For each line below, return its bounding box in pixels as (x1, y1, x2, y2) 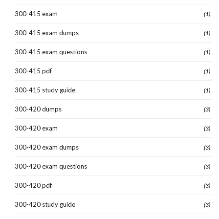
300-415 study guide (15, 86, 75, 94)
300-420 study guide (15, 200, 75, 208)
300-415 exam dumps (15, 28, 79, 37)
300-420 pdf (15, 181, 52, 189)
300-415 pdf (15, 66, 52, 75)
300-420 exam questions (15, 162, 87, 170)
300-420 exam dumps (15, 143, 79, 151)
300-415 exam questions (15, 47, 87, 56)
